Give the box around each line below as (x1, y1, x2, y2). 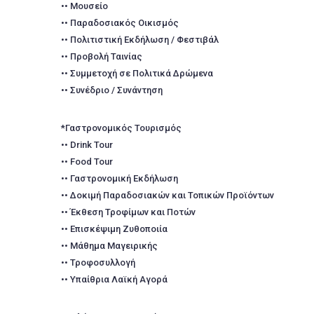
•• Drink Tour (61, 139, 113, 150)
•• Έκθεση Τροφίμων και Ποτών (61, 207, 196, 217)
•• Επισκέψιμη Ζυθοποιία (61, 224, 168, 234)
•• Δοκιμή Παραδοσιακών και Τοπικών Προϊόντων (61, 190, 274, 200)
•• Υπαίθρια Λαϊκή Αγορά (61, 274, 168, 285)
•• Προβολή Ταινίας (61, 51, 142, 62)
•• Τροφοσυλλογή (61, 257, 135, 268)
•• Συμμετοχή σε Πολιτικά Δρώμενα (61, 68, 213, 78)
